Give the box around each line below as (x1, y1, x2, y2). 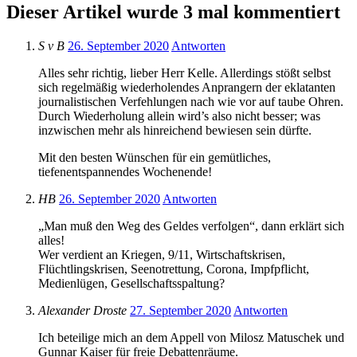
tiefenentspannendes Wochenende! (38, 164, 212, 178)
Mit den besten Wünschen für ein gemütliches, (38, 150, 271, 164)
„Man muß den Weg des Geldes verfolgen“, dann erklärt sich (38, 218, 344, 233)
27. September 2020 (130, 303, 231, 317)
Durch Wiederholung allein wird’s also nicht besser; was (38, 108, 320, 123)
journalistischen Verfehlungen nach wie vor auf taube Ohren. (38, 94, 343, 108)
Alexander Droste (38, 303, 127, 317)
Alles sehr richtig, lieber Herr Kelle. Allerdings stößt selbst (38, 65, 331, 80)
